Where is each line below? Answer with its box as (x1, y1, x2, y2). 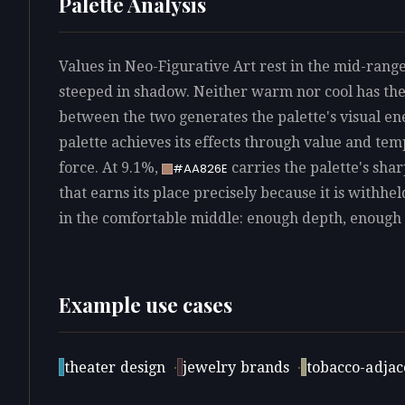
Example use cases (59, 291, 232, 319)
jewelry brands (182, 359, 290, 377)
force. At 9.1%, (59, 159, 162, 177)
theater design (64, 359, 166, 377)
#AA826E (173, 159, 228, 177)
